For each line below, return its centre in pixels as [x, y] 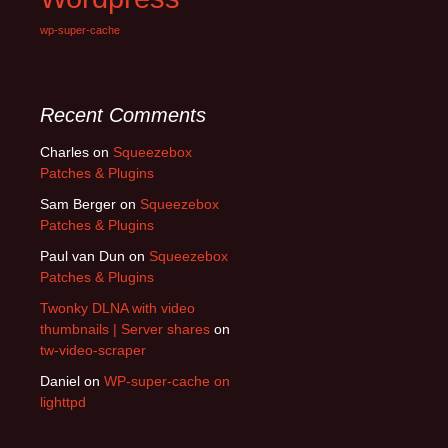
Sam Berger [78, 204]
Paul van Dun [82, 256]
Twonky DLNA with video [117, 308]
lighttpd [63, 402]
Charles [64, 152]
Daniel [60, 381]
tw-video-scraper [93, 350]
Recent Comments [123, 115]
